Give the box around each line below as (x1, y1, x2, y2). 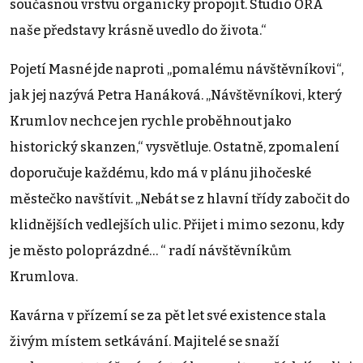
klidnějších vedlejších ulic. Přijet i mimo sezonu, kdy (10, 216, 344, 233)
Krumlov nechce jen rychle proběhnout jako (10, 113, 292, 129)
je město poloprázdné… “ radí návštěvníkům (10, 242, 292, 258)
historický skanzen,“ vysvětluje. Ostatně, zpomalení (10, 139, 340, 155)
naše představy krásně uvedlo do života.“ (10, 22, 267, 38)
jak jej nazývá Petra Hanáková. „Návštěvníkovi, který (10, 87, 342, 103)
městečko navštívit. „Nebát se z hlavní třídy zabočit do (10, 190, 350, 207)
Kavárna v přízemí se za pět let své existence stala (10, 307, 327, 323)
